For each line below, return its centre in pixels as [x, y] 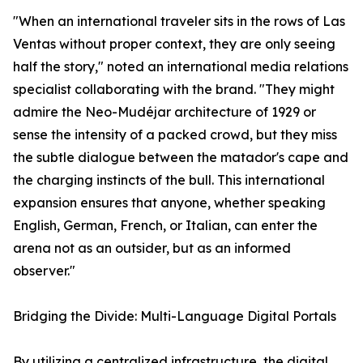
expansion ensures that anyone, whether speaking [169, 203]
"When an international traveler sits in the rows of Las [179, 21]
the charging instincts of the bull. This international [169, 180]
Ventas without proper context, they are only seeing [174, 44]
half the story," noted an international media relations [181, 67]
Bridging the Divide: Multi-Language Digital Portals [175, 316]
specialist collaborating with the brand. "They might [174, 90]
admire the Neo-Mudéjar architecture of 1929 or [164, 112]
